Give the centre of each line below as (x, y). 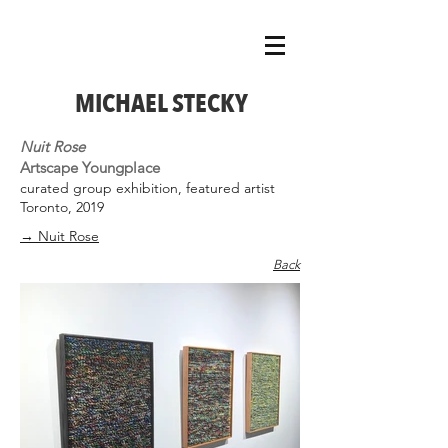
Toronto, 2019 (62, 207)
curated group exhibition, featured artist (147, 188)
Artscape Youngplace (90, 167)
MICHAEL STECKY (161, 104)
